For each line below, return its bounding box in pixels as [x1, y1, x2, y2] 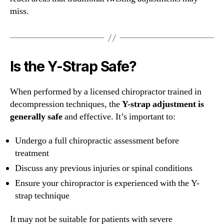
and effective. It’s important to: [62, 111, 175, 123]
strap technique [15, 189, 69, 201]
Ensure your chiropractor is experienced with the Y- [15, 177, 199, 189]
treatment [15, 147, 49, 159]
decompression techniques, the [10, 98, 122, 110]
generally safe [10, 111, 62, 123]
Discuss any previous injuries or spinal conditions [15, 162, 192, 174]
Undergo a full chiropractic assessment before [15, 134, 179, 146]
